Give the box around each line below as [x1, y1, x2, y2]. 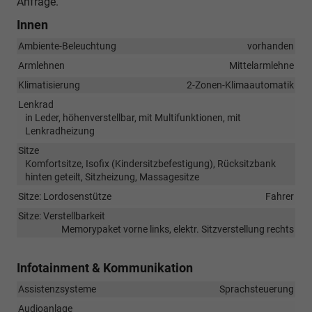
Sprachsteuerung [219, 283, 294, 295]
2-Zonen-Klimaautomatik [187, 79, 294, 91]
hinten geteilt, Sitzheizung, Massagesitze [25, 171, 199, 183]
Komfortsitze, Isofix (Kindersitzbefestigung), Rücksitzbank [25, 158, 276, 170]
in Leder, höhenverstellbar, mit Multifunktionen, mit [25, 112, 241, 124]
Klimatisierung [18, 79, 80, 91]
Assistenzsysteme [18, 283, 96, 295]
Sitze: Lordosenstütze [18, 191, 111, 203]
